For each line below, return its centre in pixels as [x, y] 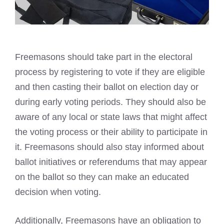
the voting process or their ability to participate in [111, 132]
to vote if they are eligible [154, 72]
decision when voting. [58, 192]
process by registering [59, 72]
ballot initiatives [45, 162]
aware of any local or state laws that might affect [111, 117]
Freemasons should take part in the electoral [104, 57]
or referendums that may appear [141, 162]
